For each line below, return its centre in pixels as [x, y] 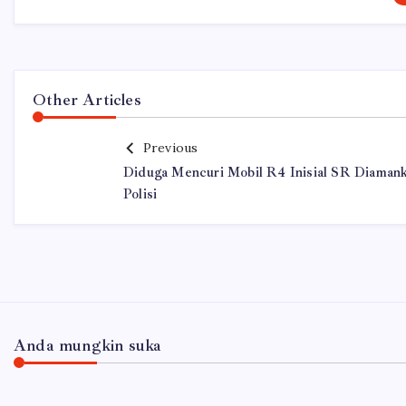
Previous [170, 148]
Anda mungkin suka [88, 345]
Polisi [140, 194]
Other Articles [87, 100]
